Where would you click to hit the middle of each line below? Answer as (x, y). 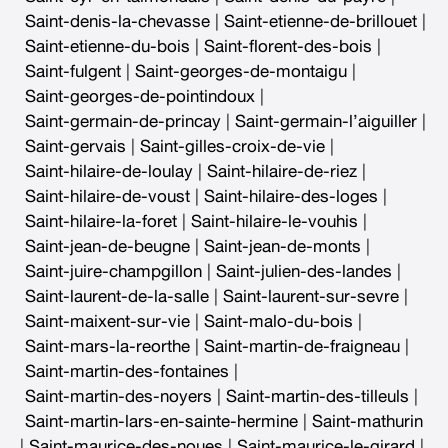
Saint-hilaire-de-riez (282, 171)
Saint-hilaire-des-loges (291, 196)
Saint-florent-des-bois (288, 46)
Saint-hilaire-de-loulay (109, 171)
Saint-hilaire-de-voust (107, 196)
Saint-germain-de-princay (123, 121)
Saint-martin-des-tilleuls (317, 396)
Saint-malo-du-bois (278, 321)
